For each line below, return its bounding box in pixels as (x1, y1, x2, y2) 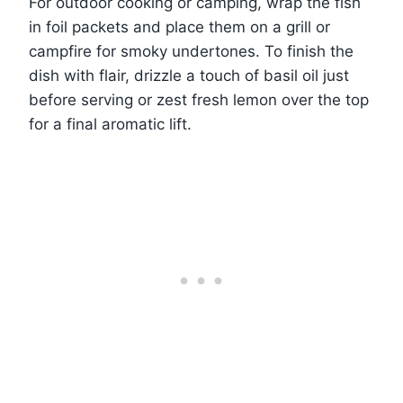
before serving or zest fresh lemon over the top (29, 90, 369, 109)
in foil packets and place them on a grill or (29, 17, 330, 36)
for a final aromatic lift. (29, 114, 192, 133)
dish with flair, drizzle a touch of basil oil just (29, 66, 349, 85)
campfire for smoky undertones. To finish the (29, 41, 354, 60)
